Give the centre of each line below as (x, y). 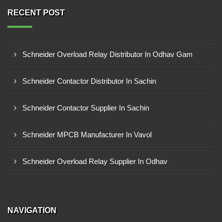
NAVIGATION (32, 210)
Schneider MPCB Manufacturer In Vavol (87, 135)
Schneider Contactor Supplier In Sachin (86, 108)
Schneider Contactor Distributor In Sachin (89, 81)
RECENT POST (36, 13)
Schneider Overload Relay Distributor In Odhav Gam (108, 54)
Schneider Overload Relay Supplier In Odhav (95, 161)
